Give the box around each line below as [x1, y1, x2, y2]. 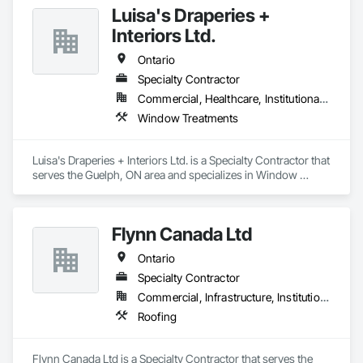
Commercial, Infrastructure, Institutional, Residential [319, 290, 329, 304]
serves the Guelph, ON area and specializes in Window [32, 168, 297, 181]
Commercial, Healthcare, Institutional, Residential [319, 92, 329, 105]
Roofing [138, 310, 177, 323]
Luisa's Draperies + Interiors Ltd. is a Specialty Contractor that [32, 153, 330, 167]
